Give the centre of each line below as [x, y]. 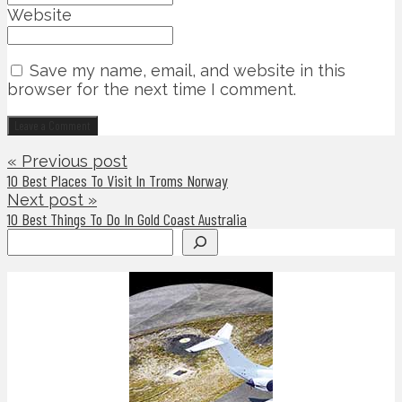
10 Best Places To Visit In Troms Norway [118, 181]
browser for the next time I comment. [152, 90]
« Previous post [67, 162]
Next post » [52, 200]
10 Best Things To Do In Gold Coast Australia [127, 219]
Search [33, 238]
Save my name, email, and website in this [188, 71]
